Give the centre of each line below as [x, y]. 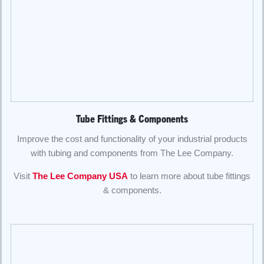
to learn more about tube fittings [189, 176]
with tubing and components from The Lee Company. [132, 153]
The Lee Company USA [80, 176]
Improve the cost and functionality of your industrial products [132, 138]
